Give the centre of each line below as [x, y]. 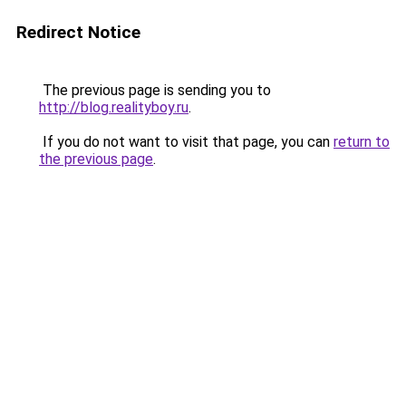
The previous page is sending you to [155, 90]
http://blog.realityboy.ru [114, 107]
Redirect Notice [78, 32]
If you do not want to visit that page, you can [186, 142]
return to [362, 142]
